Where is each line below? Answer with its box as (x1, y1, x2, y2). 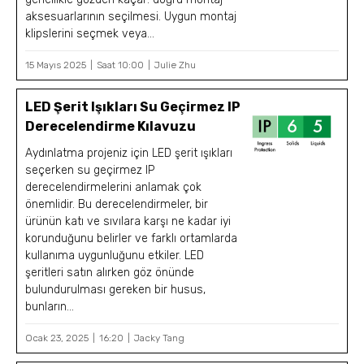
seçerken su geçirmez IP (25, 162, 155, 177)
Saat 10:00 (97, 58, 144, 71)
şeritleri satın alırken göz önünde (25, 265, 195, 279)
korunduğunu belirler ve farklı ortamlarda (25, 231, 238, 245)
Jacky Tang (134, 331, 184, 344)
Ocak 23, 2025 (25, 331, 89, 344)
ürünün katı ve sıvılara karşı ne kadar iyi (25, 214, 232, 228)
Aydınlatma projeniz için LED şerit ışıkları (25, 145, 233, 160)
